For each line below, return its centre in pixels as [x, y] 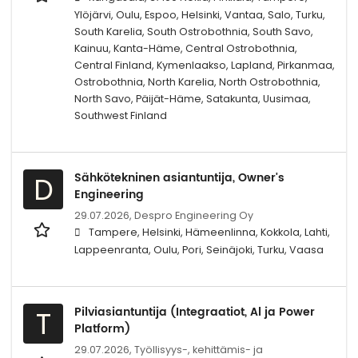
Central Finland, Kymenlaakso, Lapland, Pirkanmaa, [205, 65]
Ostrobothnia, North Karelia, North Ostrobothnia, [197, 82]
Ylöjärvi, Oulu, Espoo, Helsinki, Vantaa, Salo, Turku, [200, 14]
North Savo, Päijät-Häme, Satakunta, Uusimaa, [193, 98]
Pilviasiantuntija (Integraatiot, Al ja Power [195, 312]
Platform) [102, 328]
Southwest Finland [121, 115]
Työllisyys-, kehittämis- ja [199, 349]
